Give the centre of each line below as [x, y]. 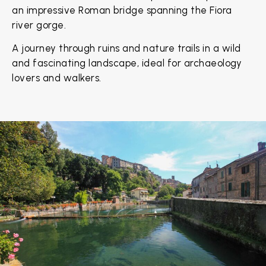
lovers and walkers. [57, 78]
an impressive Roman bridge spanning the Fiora [122, 10]
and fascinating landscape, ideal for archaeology [127, 63]
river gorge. [39, 25]
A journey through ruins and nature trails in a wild [126, 48]
